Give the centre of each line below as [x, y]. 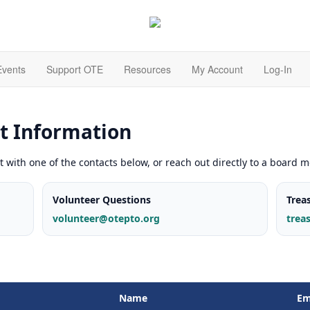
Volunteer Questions [102, 199]
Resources [147, 70]
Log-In [278, 70]
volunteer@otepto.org [107, 218]
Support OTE [75, 70]
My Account [217, 70]
